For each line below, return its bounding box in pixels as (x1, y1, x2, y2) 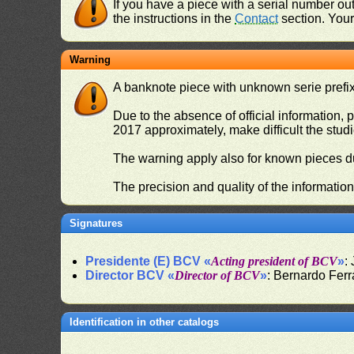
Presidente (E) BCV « (85, 254, 212, 268)
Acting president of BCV (211, 254, 338, 268)
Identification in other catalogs (70, 316, 220, 328)
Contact (235, 12, 279, 25)
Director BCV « (85, 269, 175, 282)
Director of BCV (175, 269, 261, 282)
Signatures (70, 217, 123, 229)
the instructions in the (113, 12, 235, 25)
